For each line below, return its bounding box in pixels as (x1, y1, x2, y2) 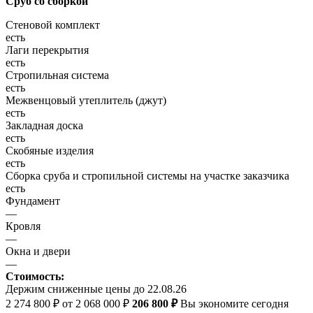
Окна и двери (6, 245, 71, 257)
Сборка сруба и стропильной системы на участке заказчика (6, 169, 289, 182)
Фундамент (6, 194, 60, 207)
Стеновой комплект (6, 18, 100, 31)
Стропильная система (6, 68, 109, 81)
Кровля (6, 219, 41, 232)
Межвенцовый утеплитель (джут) (6, 94, 166, 106)
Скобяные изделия (6, 144, 94, 156)
